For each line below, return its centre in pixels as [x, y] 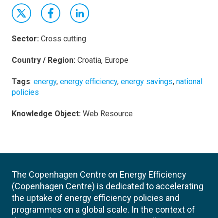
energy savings [147, 82]
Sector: [25, 39]
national [189, 82]
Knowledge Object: [47, 114]
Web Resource [108, 114]
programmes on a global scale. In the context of [103, 209]
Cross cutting [64, 39]
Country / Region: [44, 60]
